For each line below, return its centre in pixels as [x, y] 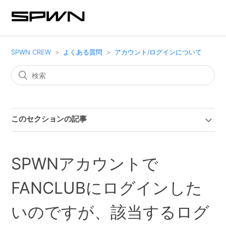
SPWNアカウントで [85, 164]
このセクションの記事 [49, 119]
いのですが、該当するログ [110, 212]
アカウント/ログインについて [158, 52]
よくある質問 [83, 52]
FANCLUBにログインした [107, 188]
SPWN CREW [31, 52]
